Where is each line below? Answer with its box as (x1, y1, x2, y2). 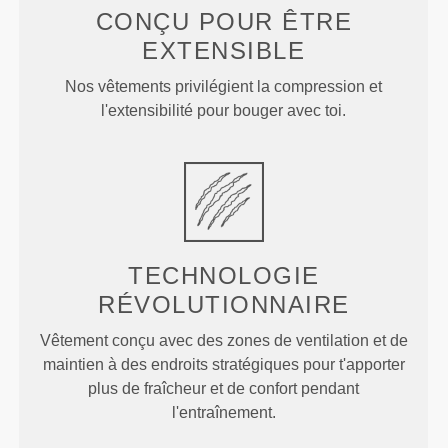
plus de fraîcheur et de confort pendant (88, 380, 360, 398)
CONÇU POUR (95, 8, 283, 36)
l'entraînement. (171, 404, 276, 422)
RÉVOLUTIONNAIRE (98, 291, 350, 319)
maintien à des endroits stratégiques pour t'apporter (42, 356, 405, 374)
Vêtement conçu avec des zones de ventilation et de (39, 332, 408, 350)
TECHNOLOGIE (128, 262, 320, 290)
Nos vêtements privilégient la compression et (65, 78, 383, 96)
